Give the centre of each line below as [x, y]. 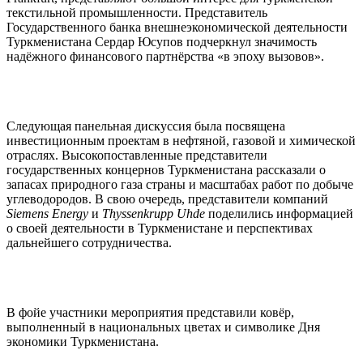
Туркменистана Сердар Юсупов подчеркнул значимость [162, 41]
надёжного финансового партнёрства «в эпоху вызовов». [165, 56]
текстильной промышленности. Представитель [137, 12]
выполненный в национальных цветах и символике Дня [163, 327]
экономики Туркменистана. [83, 341]
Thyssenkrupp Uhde [154, 213]
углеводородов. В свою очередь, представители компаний [167, 199]
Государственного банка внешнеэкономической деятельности [177, 27]
